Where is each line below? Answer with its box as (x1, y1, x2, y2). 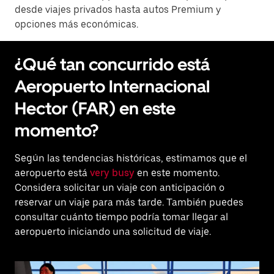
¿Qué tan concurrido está (15, 54, 210, 75)
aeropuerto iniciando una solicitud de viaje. (15, 226, 211, 237)
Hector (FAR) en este (15, 98, 176, 119)
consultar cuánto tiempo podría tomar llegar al (15, 211, 228, 223)
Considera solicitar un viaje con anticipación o (15, 182, 224, 193)
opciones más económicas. (15, 18, 138, 30)
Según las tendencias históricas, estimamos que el (15, 152, 247, 164)
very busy (90, 167, 135, 179)
